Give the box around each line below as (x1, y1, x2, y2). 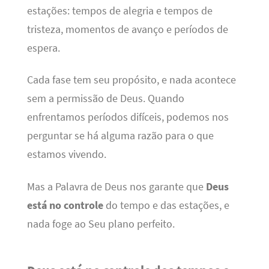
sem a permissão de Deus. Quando (26, 92, 184, 106)
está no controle (26, 198, 103, 212)
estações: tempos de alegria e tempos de (26, 4, 213, 17)
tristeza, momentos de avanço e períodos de (26, 22, 228, 36)
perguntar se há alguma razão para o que (26, 129, 214, 143)
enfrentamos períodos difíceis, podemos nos (26, 110, 229, 124)
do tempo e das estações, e (103, 198, 229, 212)
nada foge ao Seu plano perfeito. (26, 217, 175, 231)
